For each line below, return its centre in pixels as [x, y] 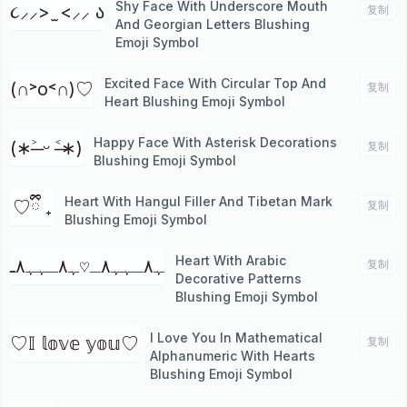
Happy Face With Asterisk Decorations [215, 142]
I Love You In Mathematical [236, 338]
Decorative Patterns [238, 278]
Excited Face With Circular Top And [215, 83]
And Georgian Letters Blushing [213, 24]
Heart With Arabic [231, 260]
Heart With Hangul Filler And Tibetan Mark [199, 201]
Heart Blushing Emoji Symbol [195, 101]
